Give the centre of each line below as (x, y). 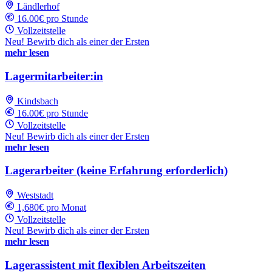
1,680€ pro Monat (52, 208)
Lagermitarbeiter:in (54, 76)
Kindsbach (38, 101)
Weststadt (35, 195)
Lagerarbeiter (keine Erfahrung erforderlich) (116, 171)
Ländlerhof (38, 7)
